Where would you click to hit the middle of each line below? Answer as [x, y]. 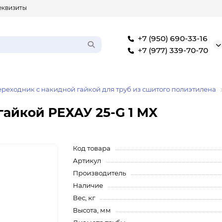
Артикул [87, 161]
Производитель [100, 173]
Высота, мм [92, 210]
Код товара [92, 148]
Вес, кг [84, 198]
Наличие [88, 185]
